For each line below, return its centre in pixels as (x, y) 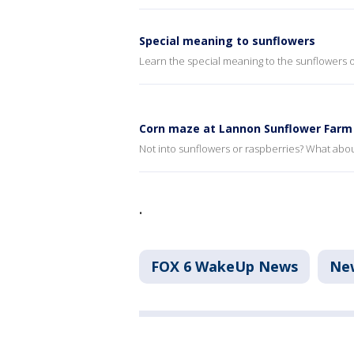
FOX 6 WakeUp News (224, 266)
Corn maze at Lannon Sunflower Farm (246, 128)
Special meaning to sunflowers (227, 41)
